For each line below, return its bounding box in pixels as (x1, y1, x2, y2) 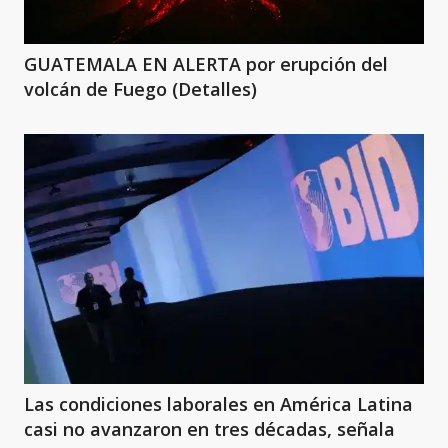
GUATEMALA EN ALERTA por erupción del (24, 52, 388, 76)
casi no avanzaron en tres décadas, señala (24, 417, 395, 441)
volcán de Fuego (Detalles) (24, 77, 257, 101)
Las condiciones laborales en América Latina (24, 392, 413, 416)
